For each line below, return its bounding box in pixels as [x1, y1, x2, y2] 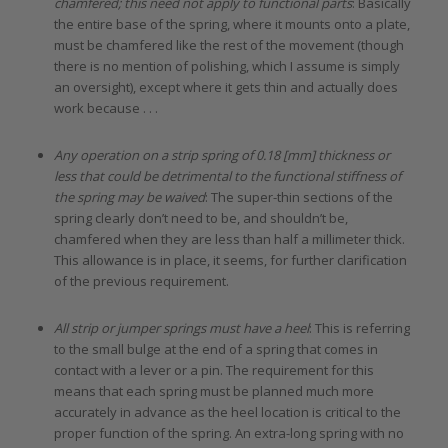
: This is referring [308, 318, 410, 337]
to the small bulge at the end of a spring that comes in [53, 339, 378, 358]
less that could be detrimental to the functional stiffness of [53, 166, 401, 185]
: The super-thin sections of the [204, 187, 393, 206]
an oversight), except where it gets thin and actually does [53, 77, 398, 96]
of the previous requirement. [53, 271, 229, 290]
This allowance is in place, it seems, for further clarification [53, 250, 407, 269]
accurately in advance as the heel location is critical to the [53, 402, 401, 421]
